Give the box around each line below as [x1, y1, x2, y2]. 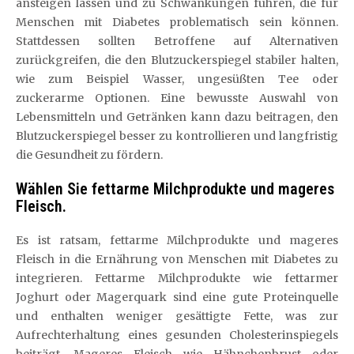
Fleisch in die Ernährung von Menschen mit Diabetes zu [16, 252, 338, 266]
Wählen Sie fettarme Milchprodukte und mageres [16, 179, 334, 198]
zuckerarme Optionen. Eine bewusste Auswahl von [16, 91, 338, 105]
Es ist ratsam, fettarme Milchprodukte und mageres [16, 233, 338, 247]
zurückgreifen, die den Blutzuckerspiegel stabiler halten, [16, 53, 338, 67]
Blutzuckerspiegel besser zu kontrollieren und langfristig [16, 129, 338, 143]
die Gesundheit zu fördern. [16, 148, 163, 162]
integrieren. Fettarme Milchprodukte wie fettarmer [16, 271, 338, 285]
